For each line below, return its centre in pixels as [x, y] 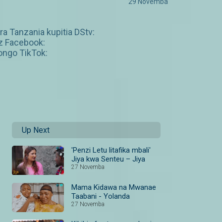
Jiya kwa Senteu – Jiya [108, 159]
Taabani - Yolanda [101, 196]
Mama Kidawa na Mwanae [114, 187]
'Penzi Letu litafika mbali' [111, 150]
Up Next [36, 130]
